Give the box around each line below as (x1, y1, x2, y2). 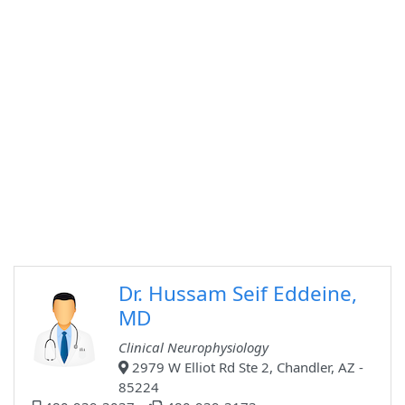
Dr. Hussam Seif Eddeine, (118, 279, 357, 308)
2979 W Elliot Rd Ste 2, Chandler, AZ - (128, 358, 363, 377)
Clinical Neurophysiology (118, 338, 268, 357)
